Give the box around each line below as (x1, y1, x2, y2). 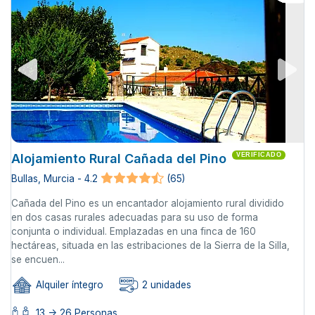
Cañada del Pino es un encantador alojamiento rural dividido (11, 197, 284, 209)
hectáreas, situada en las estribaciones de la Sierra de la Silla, (11, 239, 290, 251)
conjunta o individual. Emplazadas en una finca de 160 (11, 225, 256, 237)
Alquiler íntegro (33, 279, 103, 291)
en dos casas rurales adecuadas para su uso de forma (11, 211, 261, 223)
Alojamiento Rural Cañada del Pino (11, 150, 226, 166)
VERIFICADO (236, 150, 281, 158)
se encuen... (11, 253, 65, 265)
